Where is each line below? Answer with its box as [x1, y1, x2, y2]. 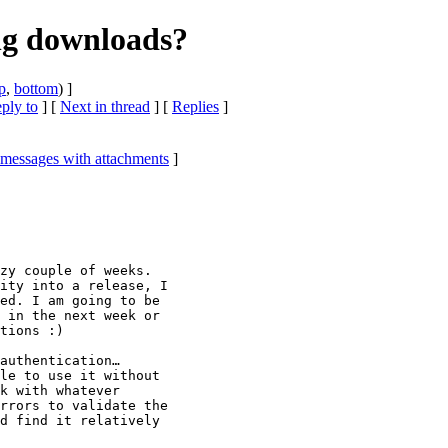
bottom [14, 79, 58, 97]
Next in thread [60, 97, 150, 115]
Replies [172, 97, 219, 115]
